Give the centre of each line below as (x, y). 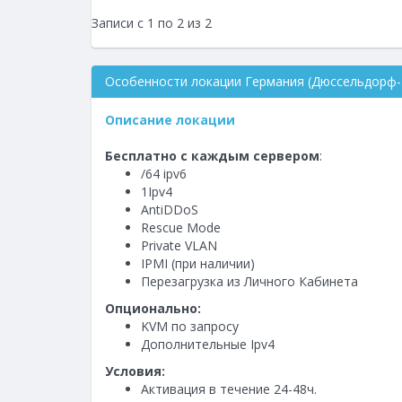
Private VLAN (179, 246)
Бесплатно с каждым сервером (212, 156)
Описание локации (170, 120)
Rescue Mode (181, 228)
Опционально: (153, 309)
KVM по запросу (190, 327)
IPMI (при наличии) (198, 264)
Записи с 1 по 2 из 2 (152, 23)
